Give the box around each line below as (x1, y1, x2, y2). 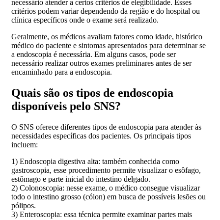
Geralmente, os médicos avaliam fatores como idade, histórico (11, 32, 202, 41)
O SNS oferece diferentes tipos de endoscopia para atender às (11, 122, 201, 131)
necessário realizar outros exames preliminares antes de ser (11, 59, 192, 68)
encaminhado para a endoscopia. (11, 68, 112, 77)
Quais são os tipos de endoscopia (11, 86, 173, 99)
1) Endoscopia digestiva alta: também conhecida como (11, 157, 179, 165)
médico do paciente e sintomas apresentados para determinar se (11, 41, 206, 50)
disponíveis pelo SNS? (11, 100, 121, 112)
